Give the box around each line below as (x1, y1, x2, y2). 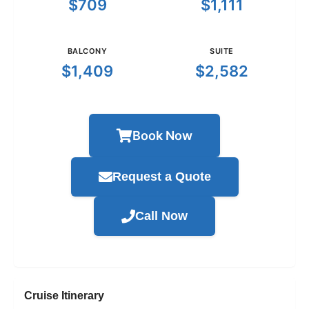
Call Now (135, 209, 188, 223)
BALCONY (67, 46, 108, 57)
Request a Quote (112, 170, 211, 184)
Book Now (132, 128, 192, 143)
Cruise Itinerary (24, 290, 104, 302)
